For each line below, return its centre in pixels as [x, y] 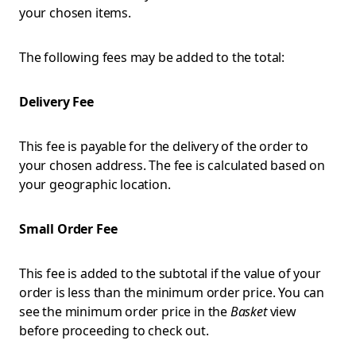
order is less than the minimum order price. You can [172, 292]
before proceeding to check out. [114, 331]
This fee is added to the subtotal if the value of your [170, 273]
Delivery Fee [56, 102]
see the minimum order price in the [125, 311]
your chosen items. [77, 13]
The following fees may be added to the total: [152, 57]
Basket [248, 311]
